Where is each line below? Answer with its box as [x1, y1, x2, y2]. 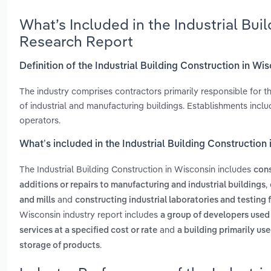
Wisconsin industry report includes [19, 209, 160, 221]
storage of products [19, 241, 100, 250]
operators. [19, 114, 60, 126]
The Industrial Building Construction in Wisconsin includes [19, 163, 253, 175]
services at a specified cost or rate [19, 226, 157, 235]
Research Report [19, 31, 133, 50]
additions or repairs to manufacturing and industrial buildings [19, 181, 266, 190]
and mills [19, 196, 55, 205]
